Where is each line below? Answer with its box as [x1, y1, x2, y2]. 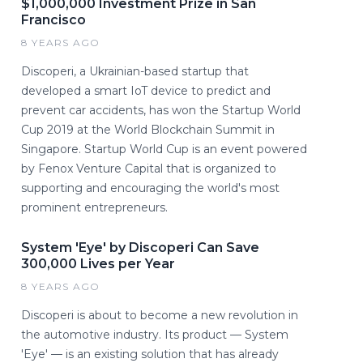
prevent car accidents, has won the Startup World [21, 103, 301, 118]
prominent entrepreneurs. [21, 200, 168, 216]
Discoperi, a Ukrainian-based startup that [21, 64, 249, 79]
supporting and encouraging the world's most [21, 181, 280, 196]
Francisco [21, 12, 86, 28]
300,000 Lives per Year [21, 256, 175, 272]
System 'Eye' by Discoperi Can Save [21, 240, 259, 256]
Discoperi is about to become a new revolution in [21, 308, 298, 323]
